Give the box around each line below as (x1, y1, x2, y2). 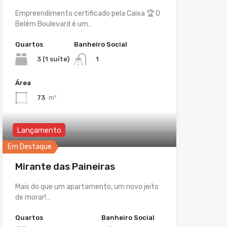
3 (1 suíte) (36, 55, 69, 63)
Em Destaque (7, 142, 52, 151)
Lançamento (16, 125, 61, 135)
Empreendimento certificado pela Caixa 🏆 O (15, 9, 160, 18)
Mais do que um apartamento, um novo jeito (15, 182, 159, 191)
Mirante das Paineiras (15, 160, 115, 172)
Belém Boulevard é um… (15, 19, 93, 28)
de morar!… (15, 193, 51, 202)
